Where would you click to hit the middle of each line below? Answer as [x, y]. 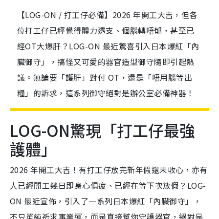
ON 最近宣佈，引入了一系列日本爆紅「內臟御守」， [106, 201]
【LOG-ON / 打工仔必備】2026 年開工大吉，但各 [107, 15]
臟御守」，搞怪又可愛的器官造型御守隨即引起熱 [106, 62]
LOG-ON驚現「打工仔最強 [102, 130]
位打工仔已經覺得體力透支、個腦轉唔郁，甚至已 [106, 31]
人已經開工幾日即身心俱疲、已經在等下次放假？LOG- [108, 186]
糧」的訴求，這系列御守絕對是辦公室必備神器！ [106, 93]
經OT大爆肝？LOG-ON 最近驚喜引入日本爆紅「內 [108, 46]
